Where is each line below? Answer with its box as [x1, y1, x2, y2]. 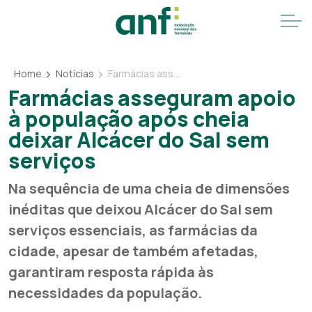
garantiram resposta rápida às [8, 263, 214, 281]
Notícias [55, 67, 94, 80]
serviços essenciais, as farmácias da [8, 221, 258, 240]
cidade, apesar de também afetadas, [8, 242, 258, 260]
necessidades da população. [8, 283, 202, 302]
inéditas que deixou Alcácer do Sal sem [8, 200, 273, 219]
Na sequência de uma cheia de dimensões [8, 179, 290, 198]
